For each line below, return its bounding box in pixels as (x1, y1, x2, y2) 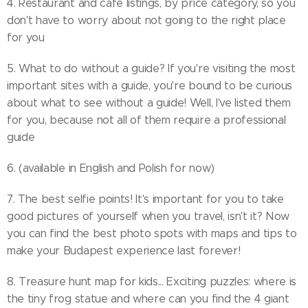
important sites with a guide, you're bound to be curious (7, 79, 293, 92)
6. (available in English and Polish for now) (7, 162, 214, 175)
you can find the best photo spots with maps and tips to (7, 227, 297, 240)
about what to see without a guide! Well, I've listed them (7, 96, 291, 109)
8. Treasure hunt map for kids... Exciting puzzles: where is (7, 275, 297, 288)
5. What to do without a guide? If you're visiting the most (7, 62, 296, 75)
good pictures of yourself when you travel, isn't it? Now (7, 210, 290, 223)
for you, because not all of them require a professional (7, 113, 286, 126)
